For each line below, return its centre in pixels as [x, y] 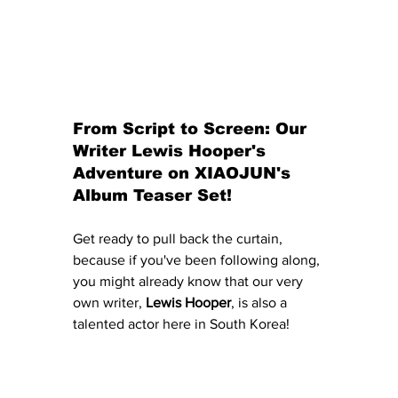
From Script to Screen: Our [192, 129]
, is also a [261, 303]
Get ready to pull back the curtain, [179, 239]
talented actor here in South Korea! [183, 324]
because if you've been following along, [198, 260]
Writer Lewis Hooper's [172, 151]
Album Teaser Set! [152, 196]
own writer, [109, 303]
